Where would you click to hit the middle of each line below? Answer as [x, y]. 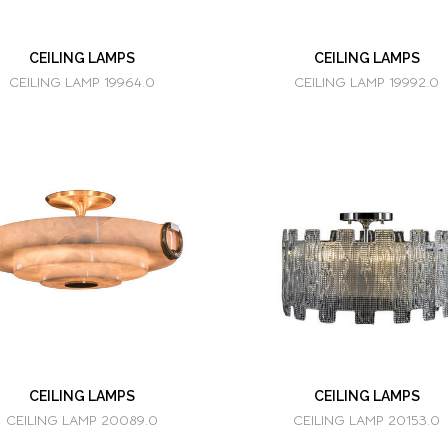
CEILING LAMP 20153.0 [366, 420]
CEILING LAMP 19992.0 [366, 82]
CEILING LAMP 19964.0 [81, 82]
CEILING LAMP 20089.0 [81, 420]
